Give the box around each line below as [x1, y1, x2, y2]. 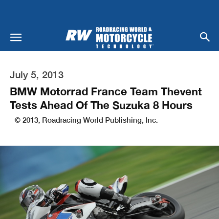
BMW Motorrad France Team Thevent [10, 85, 202, 98]
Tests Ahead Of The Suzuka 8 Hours [10, 98, 193, 111]
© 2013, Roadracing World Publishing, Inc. [15, 115, 158, 124]
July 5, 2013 [10, 68, 64, 80]
